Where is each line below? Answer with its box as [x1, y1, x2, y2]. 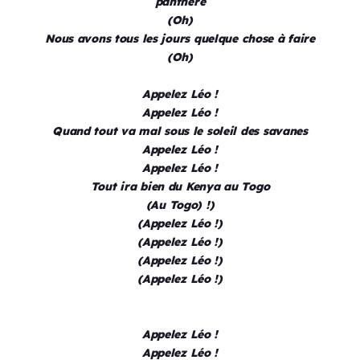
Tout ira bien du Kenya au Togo [90, 179, 270, 194]
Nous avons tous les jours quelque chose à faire [45, 31, 315, 47]
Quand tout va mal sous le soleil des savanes [52, 124, 308, 139]
